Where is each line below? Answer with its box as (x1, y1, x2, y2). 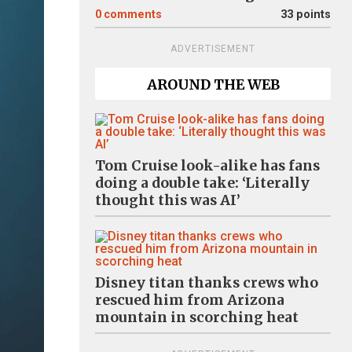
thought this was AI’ (95, 192, 240, 209)
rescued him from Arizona (95, 291, 284, 309)
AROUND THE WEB (146, 76, 280, 93)
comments (104, 8, 162, 21)
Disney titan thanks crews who (95, 274, 318, 291)
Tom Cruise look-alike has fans (95, 157, 320, 174)
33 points (280, 8, 331, 21)
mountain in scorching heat (95, 309, 299, 326)
